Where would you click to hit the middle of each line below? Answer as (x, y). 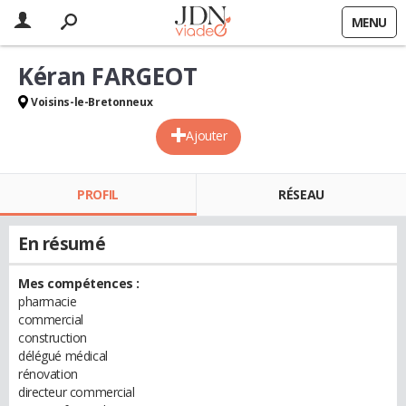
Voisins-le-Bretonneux (92, 102)
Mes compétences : (79, 283)
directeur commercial (77, 392)
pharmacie (48, 301)
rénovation (48, 374)
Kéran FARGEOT (108, 76)
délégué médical (63, 356)
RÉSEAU (301, 194)
